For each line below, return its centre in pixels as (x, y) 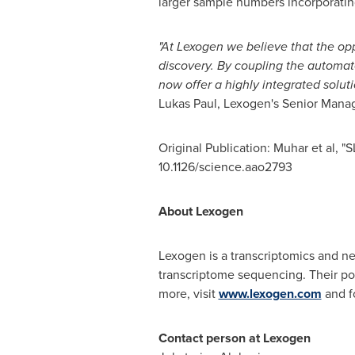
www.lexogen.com (270, 294)
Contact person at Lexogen (234, 338)
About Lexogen (200, 211)
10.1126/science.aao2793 (225, 167)
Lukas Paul (187, 103)
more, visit (188, 294)
